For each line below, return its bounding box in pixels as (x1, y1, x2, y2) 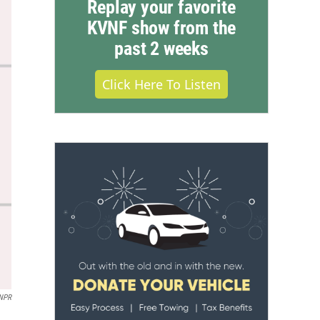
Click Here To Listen (102, 76, 221, 94)
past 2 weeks (114, 38, 209, 60)
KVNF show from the (86, 17, 236, 39)
